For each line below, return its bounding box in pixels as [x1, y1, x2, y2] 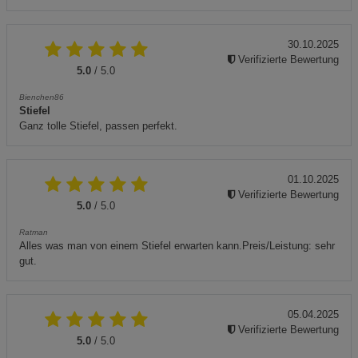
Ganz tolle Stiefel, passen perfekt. [19, 119, 177, 132]
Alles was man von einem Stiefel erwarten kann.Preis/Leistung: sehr [19, 239, 335, 252]
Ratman [19, 227, 48, 237]
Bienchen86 [19, 92, 64, 101]
